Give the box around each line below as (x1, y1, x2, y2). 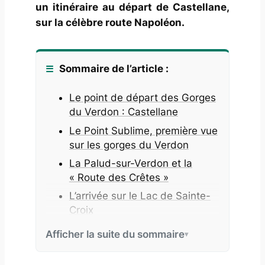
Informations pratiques (69, 222, 176, 235)
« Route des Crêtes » (69, 171, 169, 183)
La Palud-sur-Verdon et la (69, 157, 192, 169)
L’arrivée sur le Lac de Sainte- (69, 190, 211, 202)
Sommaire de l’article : (59, 63, 169, 75)
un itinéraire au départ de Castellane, (35, 1, 230, 14)
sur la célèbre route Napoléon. (35, 17, 185, 29)
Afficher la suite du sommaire (45, 228, 185, 241)
